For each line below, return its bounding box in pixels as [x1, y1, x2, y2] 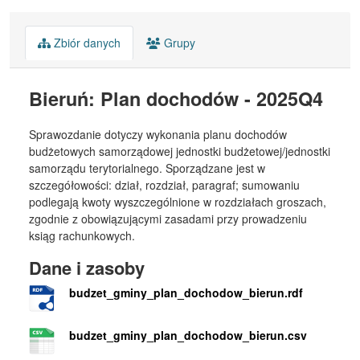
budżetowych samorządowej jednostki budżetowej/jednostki [29, 143, 330, 160]
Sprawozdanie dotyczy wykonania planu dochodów [29, 126, 287, 143]
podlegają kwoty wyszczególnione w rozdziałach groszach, [29, 194, 326, 211]
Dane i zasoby [29, 255, 145, 281]
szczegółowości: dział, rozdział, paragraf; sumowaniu [29, 177, 300, 194]
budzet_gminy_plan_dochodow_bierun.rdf [69, 284, 303, 301]
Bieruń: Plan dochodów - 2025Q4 [29, 85, 323, 112]
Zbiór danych [51, 35, 121, 51]
